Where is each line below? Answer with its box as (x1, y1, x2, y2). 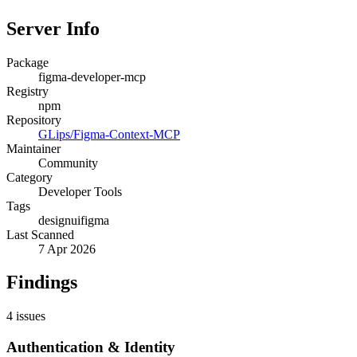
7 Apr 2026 (38, 241, 96, 256)
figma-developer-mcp (38, 69, 146, 84)
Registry (6, 84, 49, 98)
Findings (6, 272, 77, 293)
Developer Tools (38, 184, 122, 198)
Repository (6, 112, 61, 127)
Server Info (6, 18, 100, 39)
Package (6, 55, 49, 69)
